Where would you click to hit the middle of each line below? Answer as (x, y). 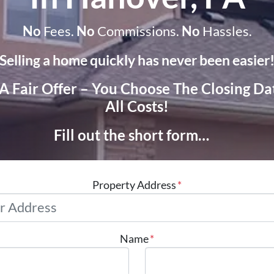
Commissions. (138, 31)
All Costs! (137, 106)
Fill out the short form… (131, 135)
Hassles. (226, 31)
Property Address (134, 184)
